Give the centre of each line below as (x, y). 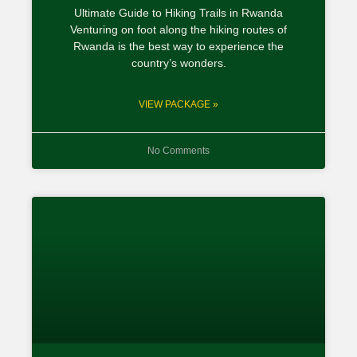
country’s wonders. (178, 63)
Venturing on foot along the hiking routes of (178, 29)
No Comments (178, 150)
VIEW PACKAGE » (178, 104)
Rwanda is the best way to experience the (178, 46)
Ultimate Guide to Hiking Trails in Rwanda (178, 12)
